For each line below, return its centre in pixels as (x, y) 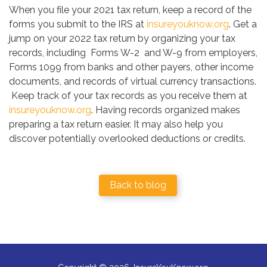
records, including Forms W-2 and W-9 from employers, (133, 53)
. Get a (243, 24)
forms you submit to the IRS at (78, 24)
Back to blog (138, 185)
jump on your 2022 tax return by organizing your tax (122, 39)
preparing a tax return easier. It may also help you (116, 125)
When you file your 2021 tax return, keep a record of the (130, 10)
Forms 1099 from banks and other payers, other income (131, 67)
